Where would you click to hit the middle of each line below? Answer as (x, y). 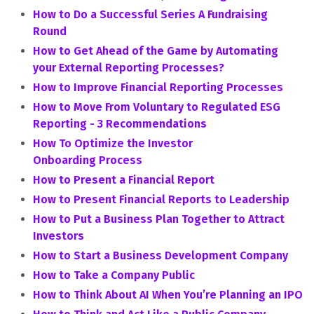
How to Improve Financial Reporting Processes (158, 87)
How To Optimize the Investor (113, 143)
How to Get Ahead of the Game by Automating (156, 51)
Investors (59, 236)
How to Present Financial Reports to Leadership (161, 199)
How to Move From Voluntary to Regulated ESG (157, 107)
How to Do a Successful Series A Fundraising (150, 14)
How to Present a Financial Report (124, 180)
